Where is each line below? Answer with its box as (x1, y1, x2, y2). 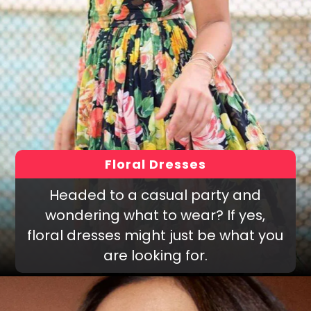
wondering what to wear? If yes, (45, 205, 266, 225)
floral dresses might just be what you (27, 225, 284, 245)
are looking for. (103, 245, 208, 265)
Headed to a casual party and (49, 185, 262, 205)
